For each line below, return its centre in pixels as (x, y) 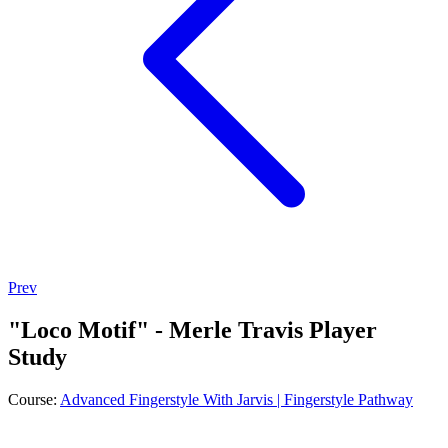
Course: (34, 399)
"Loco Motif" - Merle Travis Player (192, 329)
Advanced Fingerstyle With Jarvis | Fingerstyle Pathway (236, 399)
